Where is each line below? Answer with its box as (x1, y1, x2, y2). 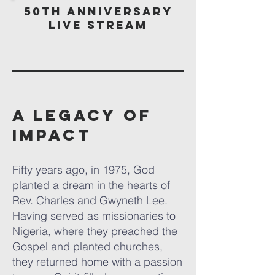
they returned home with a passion (12, 255, 182, 269)
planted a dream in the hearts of (12, 178, 170, 192)
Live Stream (48, 18, 148, 32)
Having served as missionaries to (12, 209, 176, 223)
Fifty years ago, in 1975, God (12, 163, 155, 177)
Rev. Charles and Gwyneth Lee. (12, 193, 168, 207)
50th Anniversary (23, 4, 173, 18)
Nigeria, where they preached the (12, 224, 177, 238)
